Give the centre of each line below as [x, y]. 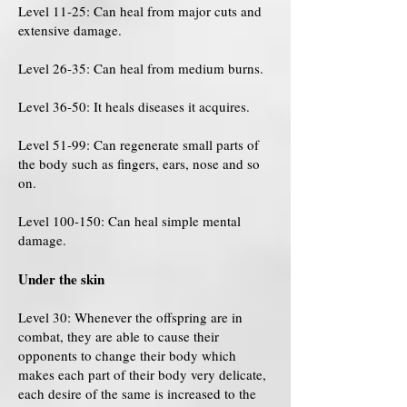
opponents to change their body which [127, 355]
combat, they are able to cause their [119, 336]
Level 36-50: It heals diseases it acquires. [134, 106]
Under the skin [61, 279]
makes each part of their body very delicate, [142, 374]
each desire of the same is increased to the [137, 393]
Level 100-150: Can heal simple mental [129, 221]
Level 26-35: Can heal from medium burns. [141, 68]
